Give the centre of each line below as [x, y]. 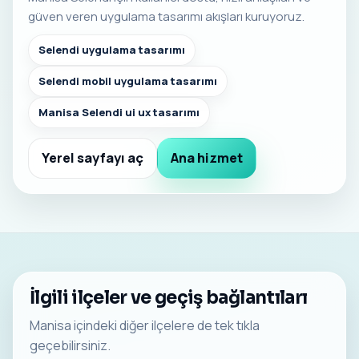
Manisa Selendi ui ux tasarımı [119, 112]
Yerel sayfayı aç [93, 157]
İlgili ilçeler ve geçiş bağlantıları [169, 297]
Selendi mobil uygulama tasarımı [128, 81]
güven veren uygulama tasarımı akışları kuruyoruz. [166, 16]
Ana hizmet [207, 157]
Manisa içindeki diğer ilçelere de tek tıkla [145, 325]
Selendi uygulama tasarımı [112, 49]
